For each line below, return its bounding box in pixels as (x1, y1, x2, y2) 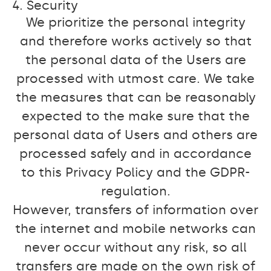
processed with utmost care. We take (16, 71, 255, 87)
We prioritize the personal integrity (25, 15, 246, 30)
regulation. (100, 183, 171, 199)
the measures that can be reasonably (15, 90, 256, 105)
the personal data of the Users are (25, 52, 246, 68)
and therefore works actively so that (19, 33, 252, 49)
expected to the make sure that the (21, 108, 250, 124)
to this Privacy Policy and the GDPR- (21, 165, 250, 180)
